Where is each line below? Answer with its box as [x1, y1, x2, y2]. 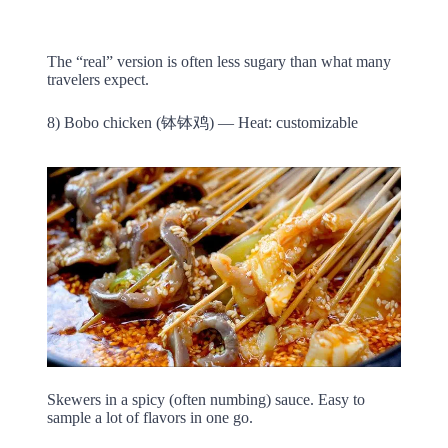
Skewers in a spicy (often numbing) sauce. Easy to [46, 390, 365, 408]
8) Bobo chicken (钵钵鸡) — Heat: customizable [46, 114, 358, 132]
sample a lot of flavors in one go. [46, 408, 253, 426]
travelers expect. [46, 71, 149, 89]
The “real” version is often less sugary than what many [46, 53, 391, 71]
